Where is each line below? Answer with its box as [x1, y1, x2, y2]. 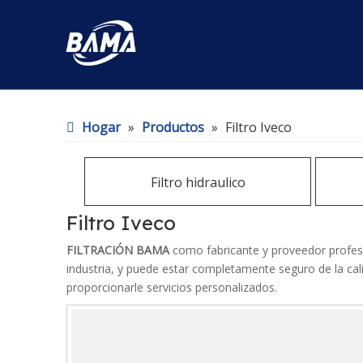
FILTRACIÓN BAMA [66, 242, 169, 258]
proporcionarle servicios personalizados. [66, 280, 277, 295]
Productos [142, 118, 204, 136]
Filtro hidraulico [150, 173, 246, 191]
